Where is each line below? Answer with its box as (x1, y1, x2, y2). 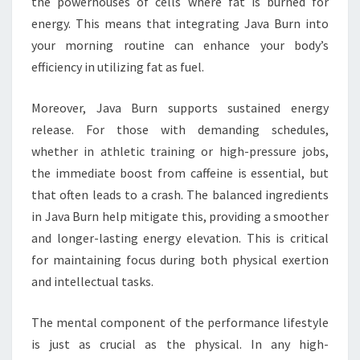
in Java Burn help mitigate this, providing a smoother (31, 208, 329, 224)
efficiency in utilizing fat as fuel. (31, 59, 204, 75)
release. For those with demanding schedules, (31, 121, 329, 137)
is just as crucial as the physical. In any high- (31, 336, 329, 352)
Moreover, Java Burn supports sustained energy (31, 100, 329, 116)
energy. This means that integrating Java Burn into (31, 15, 329, 31)
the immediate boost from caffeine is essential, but (31, 165, 329, 181)
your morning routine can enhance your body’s (31, 37, 329, 53)
